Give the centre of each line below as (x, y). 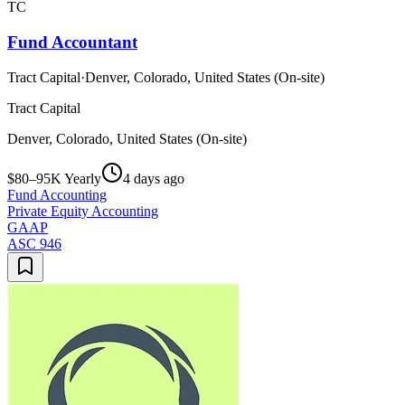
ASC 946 (34, 243)
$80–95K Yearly (54, 178)
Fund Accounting (57, 194)
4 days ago (154, 178)
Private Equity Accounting (83, 211)
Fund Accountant (72, 42)
